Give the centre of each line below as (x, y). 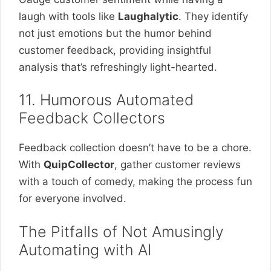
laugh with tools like (68, 16)
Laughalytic (148, 16)
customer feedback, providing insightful (115, 50)
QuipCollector (79, 165)
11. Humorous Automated (106, 100)
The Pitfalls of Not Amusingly (121, 231)
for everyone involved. (73, 198)
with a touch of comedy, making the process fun (135, 181)
